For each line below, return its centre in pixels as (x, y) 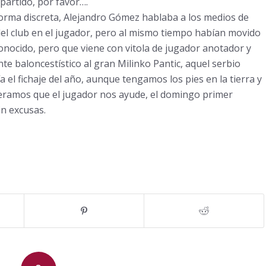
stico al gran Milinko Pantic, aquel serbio (150, 64)
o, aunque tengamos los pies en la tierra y (168, 79)
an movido (237, 33)
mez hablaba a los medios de (185, 17)
